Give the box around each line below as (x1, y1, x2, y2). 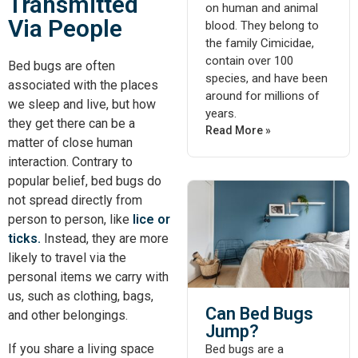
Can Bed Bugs (205, 304, 313, 324)
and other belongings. (8, 308, 128, 323)
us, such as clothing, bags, (8, 288, 153, 304)
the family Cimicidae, (205, 35, 314, 50)
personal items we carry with (8, 269, 169, 284)
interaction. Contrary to (8, 154, 133, 169)
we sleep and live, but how (8, 97, 156, 112)
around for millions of (205, 88, 320, 103)
